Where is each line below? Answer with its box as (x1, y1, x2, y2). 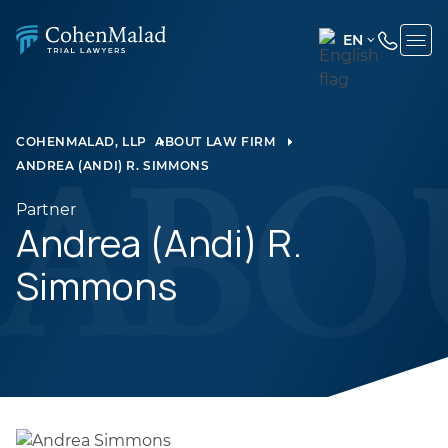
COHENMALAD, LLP (16, 134, 147, 149)
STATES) (328, 119, 392, 137)
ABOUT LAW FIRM (155, 134, 276, 149)
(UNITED (328, 95, 394, 113)
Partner (16, 200, 76, 219)
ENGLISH (328, 71, 397, 89)
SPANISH (328, 159, 397, 177)
